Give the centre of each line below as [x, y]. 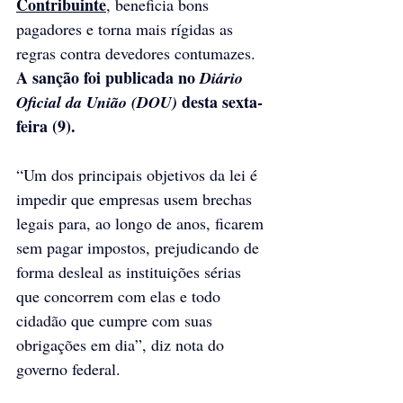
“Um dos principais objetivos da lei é [139, 174]
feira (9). [46, 125]
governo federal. [68, 368]
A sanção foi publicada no [108, 77]
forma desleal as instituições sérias [131, 271]
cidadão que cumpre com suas [116, 320]
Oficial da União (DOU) [97, 102]
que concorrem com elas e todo [121, 296]
